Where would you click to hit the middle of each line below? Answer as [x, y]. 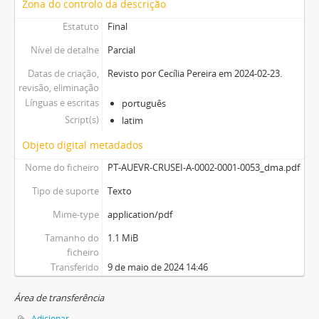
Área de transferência [59, 298]
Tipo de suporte [65, 191]
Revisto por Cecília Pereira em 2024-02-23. [194, 74]
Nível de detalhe [64, 50]
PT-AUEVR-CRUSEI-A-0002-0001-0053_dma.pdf [203, 168]
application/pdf [140, 215]
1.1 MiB [122, 238]
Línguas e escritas [62, 103]
